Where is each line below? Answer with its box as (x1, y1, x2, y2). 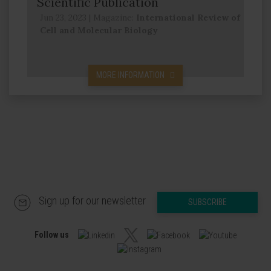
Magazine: (93, 12, 136, 23)
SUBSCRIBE (188, 197, 227, 207)
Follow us (34, 229, 71, 240)
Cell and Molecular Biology (40, 25, 158, 36)
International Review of (136, 12, 240, 23)
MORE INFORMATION (96, 70, 165, 80)
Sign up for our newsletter (38, 194, 148, 207)
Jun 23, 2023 (40, 12, 87, 23)
